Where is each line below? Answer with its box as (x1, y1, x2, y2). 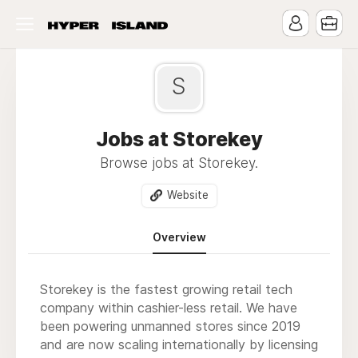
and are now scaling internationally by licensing (40, 336, 318, 352)
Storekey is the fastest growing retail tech (40, 280, 292, 297)
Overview (152, 229, 206, 244)
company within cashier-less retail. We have (40, 299, 297, 316)
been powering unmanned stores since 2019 (40, 317, 300, 334)
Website (166, 189, 209, 201)
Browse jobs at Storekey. (100, 155, 258, 171)
